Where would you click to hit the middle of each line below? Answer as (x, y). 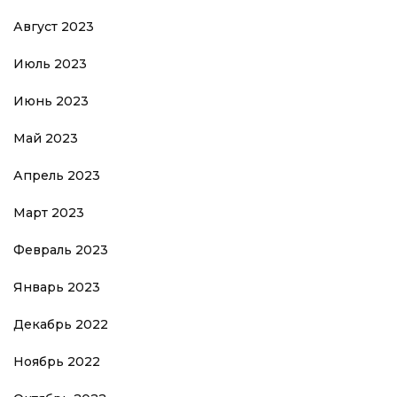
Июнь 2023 (51, 101)
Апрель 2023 (57, 175)
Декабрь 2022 (61, 324)
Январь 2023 (57, 287)
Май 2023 (46, 138)
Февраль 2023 (61, 249)
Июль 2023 (50, 63)
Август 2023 (54, 26)
